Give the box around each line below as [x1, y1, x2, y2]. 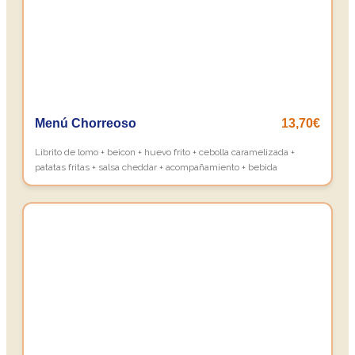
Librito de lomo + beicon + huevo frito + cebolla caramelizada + [35, 147, 295, 158]
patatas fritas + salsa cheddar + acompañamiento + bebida [35, 162, 277, 173]
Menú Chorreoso [35, 116, 136, 130]
